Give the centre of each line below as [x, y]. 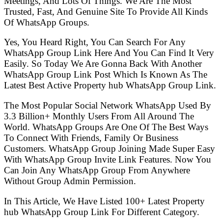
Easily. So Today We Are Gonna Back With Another [103, 64]
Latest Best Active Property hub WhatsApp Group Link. [110, 85]
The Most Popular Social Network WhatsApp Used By [108, 105]
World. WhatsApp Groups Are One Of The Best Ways [106, 127]
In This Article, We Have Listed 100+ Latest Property [104, 201]
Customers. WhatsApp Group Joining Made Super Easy [110, 148]
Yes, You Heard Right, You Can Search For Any [95, 42]
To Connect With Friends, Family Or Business [91, 137]
